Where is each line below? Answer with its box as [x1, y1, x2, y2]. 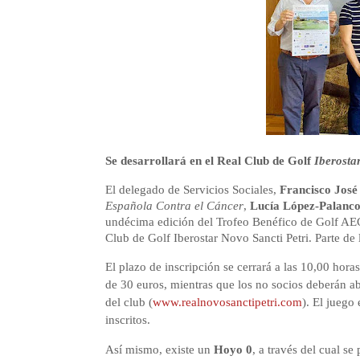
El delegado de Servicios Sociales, [104, 183, 280, 196]
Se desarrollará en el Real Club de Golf [104, 154, 314, 167]
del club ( [104, 296, 153, 309]
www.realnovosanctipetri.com [152, 296, 302, 309]
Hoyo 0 [213, 343, 252, 356]
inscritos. [104, 313, 150, 326]
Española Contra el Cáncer [104, 199, 243, 212]
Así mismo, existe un [104, 343, 214, 356]
